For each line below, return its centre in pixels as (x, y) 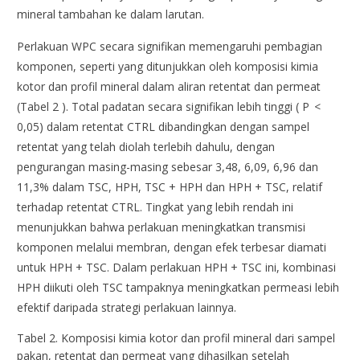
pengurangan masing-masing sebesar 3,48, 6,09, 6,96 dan (168, 166)
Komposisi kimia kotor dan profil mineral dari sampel (198, 337)
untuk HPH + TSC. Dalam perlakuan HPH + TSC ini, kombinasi (177, 267)
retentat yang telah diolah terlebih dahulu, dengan (146, 146)
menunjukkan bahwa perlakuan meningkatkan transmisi (162, 227)
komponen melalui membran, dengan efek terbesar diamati (172, 247)
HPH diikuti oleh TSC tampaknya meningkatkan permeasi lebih (178, 287)
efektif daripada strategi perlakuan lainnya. (127, 307)
